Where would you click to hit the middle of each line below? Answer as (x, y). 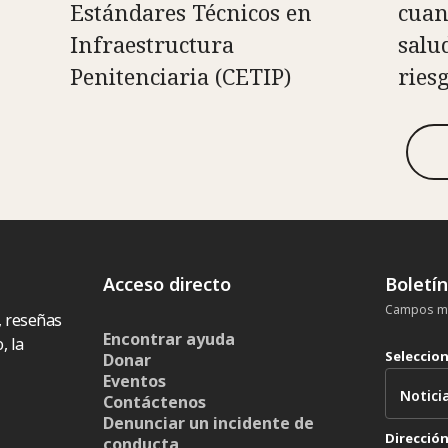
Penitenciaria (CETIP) (180, 76)
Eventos (135, 381)
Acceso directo (167, 284)
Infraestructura (151, 44)
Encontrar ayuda (169, 339)
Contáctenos (155, 402)
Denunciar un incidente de (209, 423)
